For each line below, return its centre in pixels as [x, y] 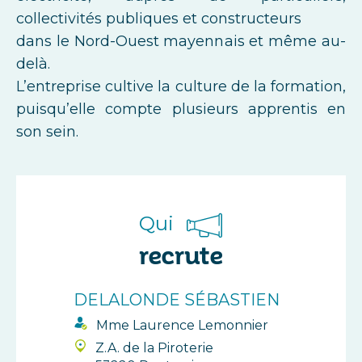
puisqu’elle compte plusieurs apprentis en [181, 109]
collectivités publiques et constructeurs [159, 19]
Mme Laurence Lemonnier [182, 326]
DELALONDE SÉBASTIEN [176, 300]
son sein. [47, 132]
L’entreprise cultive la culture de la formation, [181, 87]
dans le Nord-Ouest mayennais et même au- [181, 42]
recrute [181, 256]
